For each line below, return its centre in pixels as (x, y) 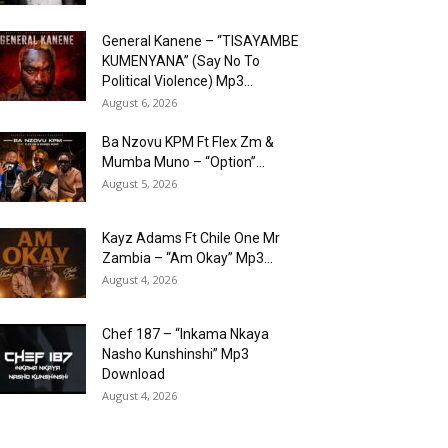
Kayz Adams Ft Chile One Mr (191, 238)
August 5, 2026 (139, 183)
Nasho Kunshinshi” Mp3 (175, 354)
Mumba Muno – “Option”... (183, 162)
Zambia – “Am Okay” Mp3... (187, 258)
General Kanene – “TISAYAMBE (200, 41)
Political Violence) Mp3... (177, 81)
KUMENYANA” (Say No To (181, 61)
